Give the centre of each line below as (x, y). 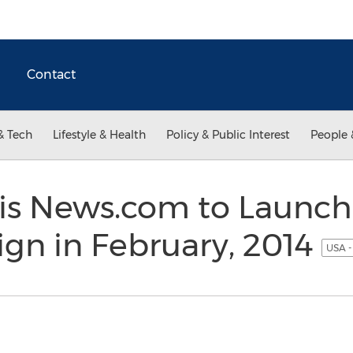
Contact (51, 74)
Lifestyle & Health (99, 135)
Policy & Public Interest (228, 135)
